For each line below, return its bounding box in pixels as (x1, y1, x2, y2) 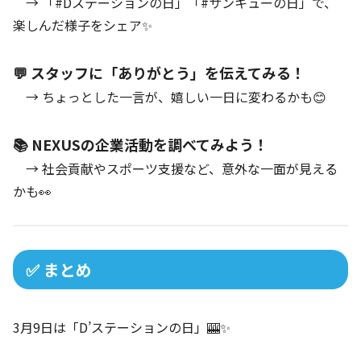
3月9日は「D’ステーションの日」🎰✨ (13, 317, 230, 337)
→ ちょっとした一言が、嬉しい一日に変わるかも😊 (13, 86, 326, 106)
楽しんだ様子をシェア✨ (13, 15, 152, 35)
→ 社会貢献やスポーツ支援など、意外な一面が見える (13, 158, 338, 178)
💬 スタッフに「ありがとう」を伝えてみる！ (13, 61, 305, 83)
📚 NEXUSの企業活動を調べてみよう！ (13, 133, 268, 155)
